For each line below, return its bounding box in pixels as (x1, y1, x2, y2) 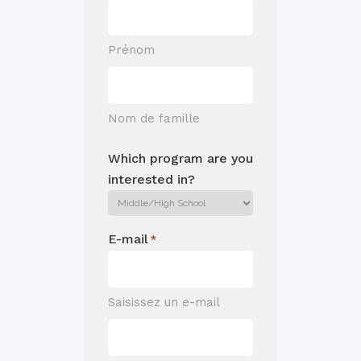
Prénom (108, 43, 155, 57)
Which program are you (108, 151, 253, 166)
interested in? (108, 172, 195, 187)
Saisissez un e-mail (108, 295, 220, 309)
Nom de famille (108, 111, 200, 126)
